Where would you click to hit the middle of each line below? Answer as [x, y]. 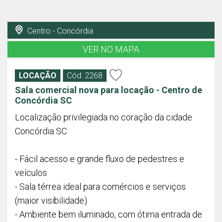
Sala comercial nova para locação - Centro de [109, 90]
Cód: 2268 [86, 76]
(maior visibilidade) [51, 200]
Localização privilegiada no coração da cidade [104, 117]
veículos [31, 173]
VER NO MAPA [111, 49]
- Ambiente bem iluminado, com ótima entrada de [109, 214]
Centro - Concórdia [59, 31]
